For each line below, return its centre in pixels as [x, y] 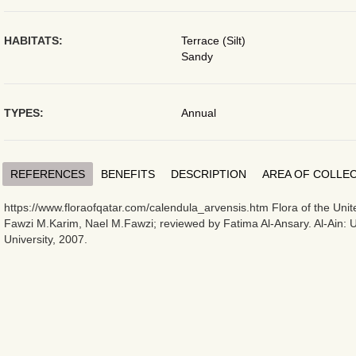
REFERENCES [48, 174]
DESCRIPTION [209, 174]
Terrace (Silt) [213, 41]
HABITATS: [33, 41]
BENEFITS [128, 174]
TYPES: [23, 113]
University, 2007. [45, 239]
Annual [198, 113]
